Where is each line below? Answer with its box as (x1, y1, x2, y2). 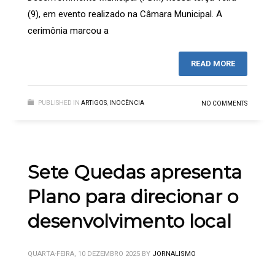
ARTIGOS (81, 99, 107, 107)
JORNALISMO (152, 250, 196, 258)
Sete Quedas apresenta (28, 161, 242, 184)
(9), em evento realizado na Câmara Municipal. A (28, 9, 222, 20)
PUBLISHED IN (38, 99, 80, 107)
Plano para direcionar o (28, 185, 238, 209)
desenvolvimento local (28, 210, 231, 233)
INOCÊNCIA (109, 99, 144, 107)
